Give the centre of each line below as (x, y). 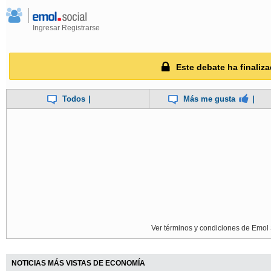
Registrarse (81, 28)
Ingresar (46, 28)
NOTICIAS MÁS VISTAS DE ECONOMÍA (78, 263)
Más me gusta (210, 99)
